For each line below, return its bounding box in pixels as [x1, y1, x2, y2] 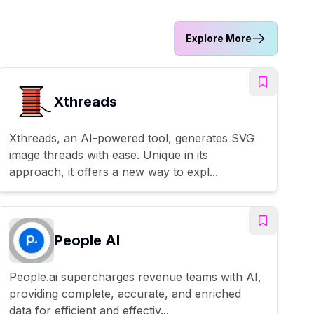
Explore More [186, 32, 252, 44]
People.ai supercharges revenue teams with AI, [9, 269, 261, 284]
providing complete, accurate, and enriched [9, 286, 241, 301]
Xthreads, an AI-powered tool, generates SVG [9, 130, 254, 145]
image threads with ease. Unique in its [9, 147, 208, 162]
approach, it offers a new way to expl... [9, 164, 218, 179]
